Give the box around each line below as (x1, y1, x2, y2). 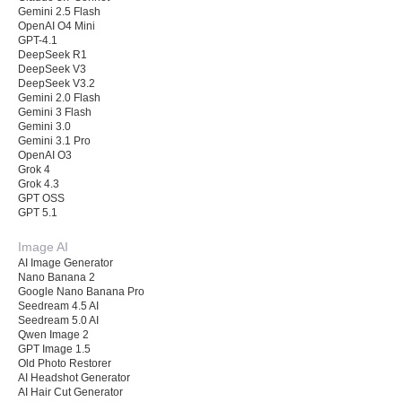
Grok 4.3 (18, 177, 59, 190)
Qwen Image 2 (18, 328, 89, 341)
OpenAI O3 (18, 148, 72, 162)
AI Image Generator (18, 256, 113, 269)
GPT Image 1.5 (18, 342, 91, 355)
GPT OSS (18, 191, 65, 205)
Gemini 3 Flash (18, 105, 92, 118)
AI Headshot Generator (18, 371, 130, 384)
